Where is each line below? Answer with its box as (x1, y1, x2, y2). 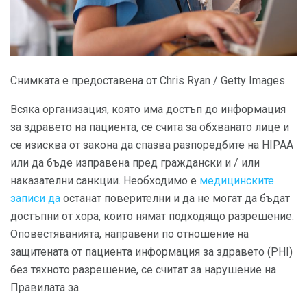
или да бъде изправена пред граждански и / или (10, 156, 260, 170)
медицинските (199, 174, 274, 188)
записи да (10, 192, 60, 206)
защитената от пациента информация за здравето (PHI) (10, 245, 293, 259)
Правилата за (10, 281, 79, 295)
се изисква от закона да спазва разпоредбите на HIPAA (10, 138, 293, 152)
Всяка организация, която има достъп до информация (10, 103, 286, 116)
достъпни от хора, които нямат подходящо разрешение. (10, 210, 294, 223)
